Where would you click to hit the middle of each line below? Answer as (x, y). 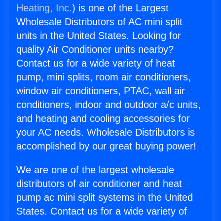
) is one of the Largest (120, 8)
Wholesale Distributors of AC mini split (99, 22)
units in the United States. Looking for (99, 36)
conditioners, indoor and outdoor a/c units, (109, 105)
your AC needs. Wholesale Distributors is (106, 132)
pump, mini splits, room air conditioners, (104, 77)
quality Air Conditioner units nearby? (95, 50)
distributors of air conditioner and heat (99, 184)
